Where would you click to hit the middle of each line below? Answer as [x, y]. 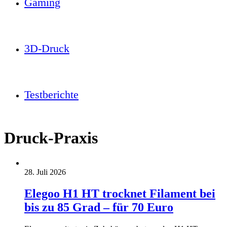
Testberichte [51, 94]
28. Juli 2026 [45, 172]
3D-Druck [47, 48]
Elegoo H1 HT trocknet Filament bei [120, 193]
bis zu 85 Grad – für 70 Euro [99, 207]
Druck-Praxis [51, 138]
